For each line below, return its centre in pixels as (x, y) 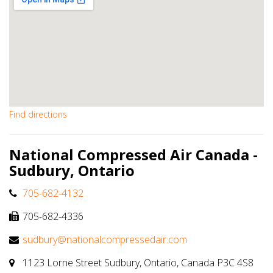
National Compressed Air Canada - (133, 155)
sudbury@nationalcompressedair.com (105, 240)
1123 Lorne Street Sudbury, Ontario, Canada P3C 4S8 (137, 263)
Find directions (38, 115)
